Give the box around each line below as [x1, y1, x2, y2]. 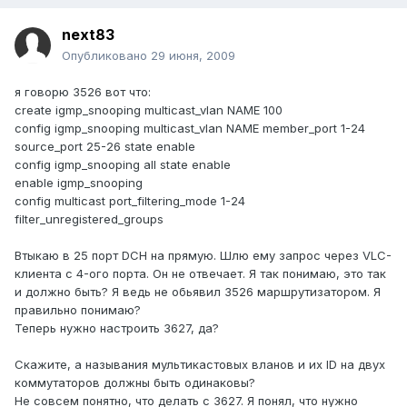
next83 [62, 25, 114, 45]
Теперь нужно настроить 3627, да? [15, 321, 219, 336]
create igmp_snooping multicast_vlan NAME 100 [15, 103, 283, 118]
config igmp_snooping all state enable [15, 157, 231, 173]
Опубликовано [62, 48, 151, 64]
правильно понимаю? [15, 303, 141, 318]
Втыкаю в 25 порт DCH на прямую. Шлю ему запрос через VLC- [15, 248, 392, 263]
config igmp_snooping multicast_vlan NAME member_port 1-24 [15, 121, 365, 136]
